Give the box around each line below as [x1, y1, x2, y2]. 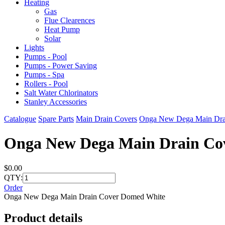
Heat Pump [44, 25, 80, 34]
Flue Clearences [44, 16, 95, 25]
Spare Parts [38, 115, 74, 123]
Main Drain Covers [76, 115, 137, 123]
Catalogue [4, 115, 36, 123]
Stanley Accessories [24, 97, 87, 106]
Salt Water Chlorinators [24, 88, 98, 97]
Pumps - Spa [24, 70, 64, 79]
